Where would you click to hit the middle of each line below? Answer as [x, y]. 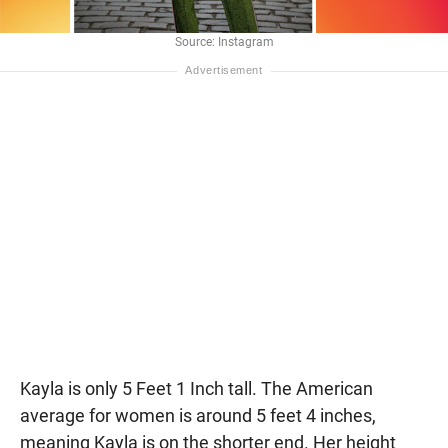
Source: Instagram [224, 41]
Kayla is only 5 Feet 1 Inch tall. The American [196, 388]
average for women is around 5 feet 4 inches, [198, 415]
